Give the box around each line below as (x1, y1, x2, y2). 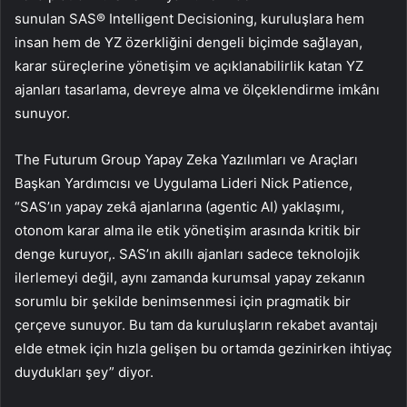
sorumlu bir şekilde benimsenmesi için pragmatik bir (15, 292, 351, 310)
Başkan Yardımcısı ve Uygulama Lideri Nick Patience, (15, 174, 352, 192)
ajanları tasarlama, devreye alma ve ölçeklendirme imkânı (15, 80, 380, 98)
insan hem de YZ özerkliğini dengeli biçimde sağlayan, (15, 33, 362, 51)
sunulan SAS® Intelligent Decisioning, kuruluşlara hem (15, 9, 364, 27)
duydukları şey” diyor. (15, 362, 154, 381)
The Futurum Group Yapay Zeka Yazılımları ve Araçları (15, 150, 358, 168)
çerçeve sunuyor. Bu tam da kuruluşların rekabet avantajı (15, 315, 378, 333)
